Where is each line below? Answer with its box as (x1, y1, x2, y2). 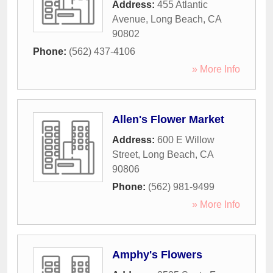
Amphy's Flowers (112, 249, 202, 261)
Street (112, 149, 138, 160)
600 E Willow (157, 135, 214, 146)
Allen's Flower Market (112, 113, 224, 126)
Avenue (112, 14, 146, 25)
